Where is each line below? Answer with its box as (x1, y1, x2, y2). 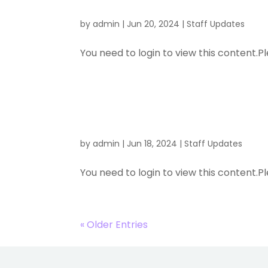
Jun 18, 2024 (127, 138, 178, 150)
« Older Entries (80, 218, 148, 232)
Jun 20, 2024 (127, 18, 180, 30)
